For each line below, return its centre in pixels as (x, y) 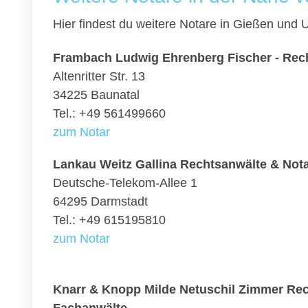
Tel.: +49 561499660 (109, 113)
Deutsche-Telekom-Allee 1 (125, 183)
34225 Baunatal (96, 95)
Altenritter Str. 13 (99, 76)
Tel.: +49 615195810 (109, 220)
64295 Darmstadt (100, 201)
